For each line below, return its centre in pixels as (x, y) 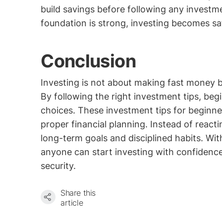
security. (58, 166)
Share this (78, 193)
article (72, 203)
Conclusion (88, 61)
